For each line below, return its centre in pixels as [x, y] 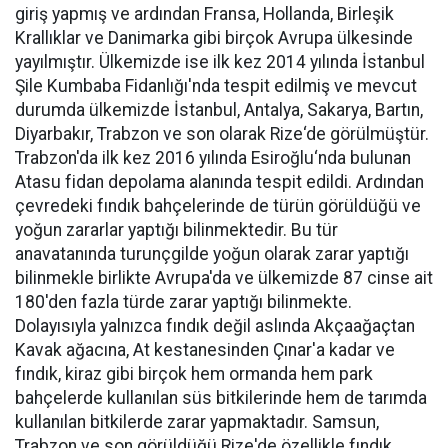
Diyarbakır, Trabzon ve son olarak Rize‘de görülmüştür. [222, 134]
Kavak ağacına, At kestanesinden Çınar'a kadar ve [205, 350]
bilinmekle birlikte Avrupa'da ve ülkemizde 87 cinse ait [224, 278]
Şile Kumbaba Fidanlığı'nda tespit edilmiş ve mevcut [216, 86]
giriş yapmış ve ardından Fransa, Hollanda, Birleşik [204, 14]
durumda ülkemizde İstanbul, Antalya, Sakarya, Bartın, [219, 110]
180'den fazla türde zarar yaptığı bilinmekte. [183, 302]
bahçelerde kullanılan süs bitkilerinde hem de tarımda [221, 398]
